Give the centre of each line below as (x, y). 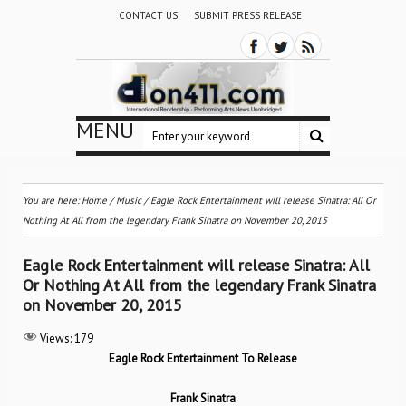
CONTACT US (148, 15)
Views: (56, 338)
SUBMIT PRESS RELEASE (247, 15)
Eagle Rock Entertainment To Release (203, 358)
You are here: (52, 200)
